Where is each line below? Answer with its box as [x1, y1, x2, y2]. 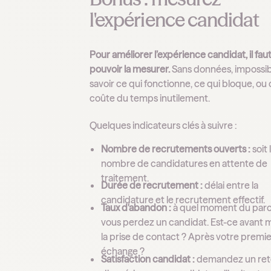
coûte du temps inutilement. [90, 92, 211, 105]
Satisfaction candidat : [101, 252, 195, 265]
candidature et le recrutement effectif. [101, 194, 266, 206]
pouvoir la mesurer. [90, 63, 171, 76]
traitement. [101, 171, 149, 184]
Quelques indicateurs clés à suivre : [90, 119, 238, 131]
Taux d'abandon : [101, 201, 172, 214]
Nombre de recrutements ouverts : [101, 142, 251, 155]
